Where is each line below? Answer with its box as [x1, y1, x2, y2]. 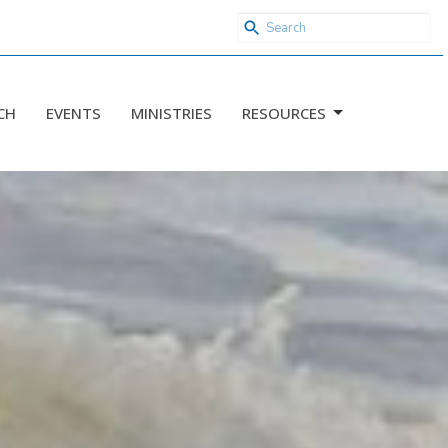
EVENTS [46, 102, 101, 123]
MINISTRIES [131, 102, 212, 123]
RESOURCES [242, 102, 326, 123]
